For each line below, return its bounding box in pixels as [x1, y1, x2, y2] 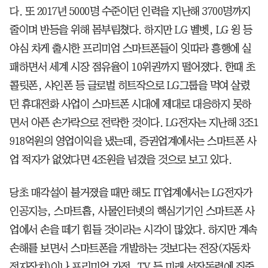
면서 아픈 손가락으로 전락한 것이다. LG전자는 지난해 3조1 [10, 117, 258, 128]
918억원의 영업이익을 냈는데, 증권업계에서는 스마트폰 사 [10, 135, 256, 147]
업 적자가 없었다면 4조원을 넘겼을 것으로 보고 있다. [10, 154, 232, 165]
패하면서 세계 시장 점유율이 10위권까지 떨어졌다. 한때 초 [10, 61, 255, 72]
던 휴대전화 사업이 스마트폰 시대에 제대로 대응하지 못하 [10, 98, 251, 109]
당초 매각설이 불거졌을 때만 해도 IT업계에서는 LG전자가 [10, 187, 252, 198]
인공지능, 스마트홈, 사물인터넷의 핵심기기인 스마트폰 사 [10, 205, 255, 217]
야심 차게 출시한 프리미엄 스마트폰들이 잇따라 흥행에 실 [10, 42, 251, 54]
